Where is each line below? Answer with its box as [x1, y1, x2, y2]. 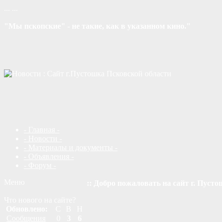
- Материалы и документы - [24, 143, 117, 152]
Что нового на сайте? [4, 196, 76, 204]
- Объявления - [24, 152, 74, 161]
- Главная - [24, 125, 59, 134]
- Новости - [24, 134, 62, 143]
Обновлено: [6, 205, 48, 213]
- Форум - [24, 161, 56, 169]
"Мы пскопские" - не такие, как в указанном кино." [4, 22, 191, 30]
